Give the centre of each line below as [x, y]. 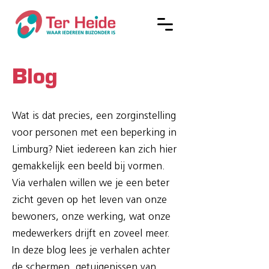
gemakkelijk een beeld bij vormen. [89, 167]
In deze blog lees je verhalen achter [91, 251]
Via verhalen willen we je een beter [91, 183]
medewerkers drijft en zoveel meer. [91, 234]
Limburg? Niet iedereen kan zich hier [94, 150]
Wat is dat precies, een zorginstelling [94, 116]
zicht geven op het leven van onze [89, 200]
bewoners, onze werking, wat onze [91, 217]
